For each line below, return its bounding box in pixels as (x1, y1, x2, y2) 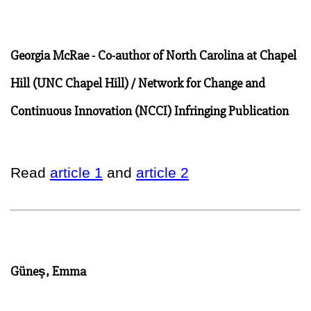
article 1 (50, 164, 103, 180)
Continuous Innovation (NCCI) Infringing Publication (10, 103, 289, 119)
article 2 (136, 164, 189, 180)
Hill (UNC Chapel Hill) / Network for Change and (10, 75, 265, 91)
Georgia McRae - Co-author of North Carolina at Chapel (10, 47, 296, 63)
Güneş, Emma (10, 263, 86, 279)
